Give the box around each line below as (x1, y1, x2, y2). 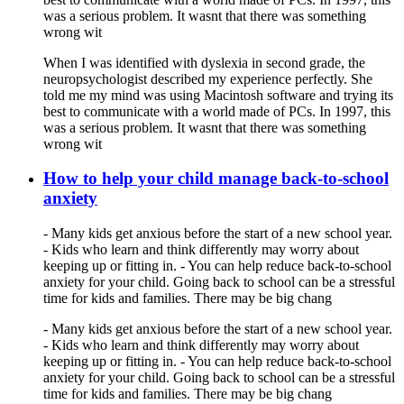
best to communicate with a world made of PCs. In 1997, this (43, 103, 390, 119)
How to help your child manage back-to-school (43, 169, 389, 188)
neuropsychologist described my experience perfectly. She (43, 70, 372, 87)
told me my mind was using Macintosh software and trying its (43, 87, 393, 103)
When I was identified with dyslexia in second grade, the (43, 54, 365, 70)
